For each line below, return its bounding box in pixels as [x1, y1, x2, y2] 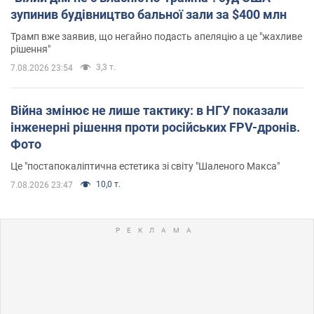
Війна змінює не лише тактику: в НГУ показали [11, 103, 288, 118]
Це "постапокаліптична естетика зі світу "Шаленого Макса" [11, 161, 280, 172]
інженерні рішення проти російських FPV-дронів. [11, 120, 300, 135]
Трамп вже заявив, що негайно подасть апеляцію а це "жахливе [11, 31, 302, 43]
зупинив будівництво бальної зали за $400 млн [11, 7, 287, 22]
